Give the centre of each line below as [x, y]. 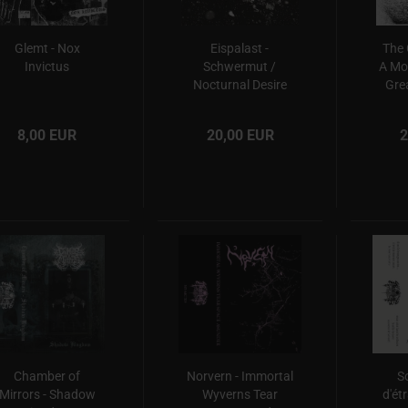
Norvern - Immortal [240, 376]
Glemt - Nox [47, 48]
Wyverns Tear [240, 394]
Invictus [47, 66]
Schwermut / [240, 66]
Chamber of [47, 376]
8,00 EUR [47, 135]
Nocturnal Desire [240, 85]
